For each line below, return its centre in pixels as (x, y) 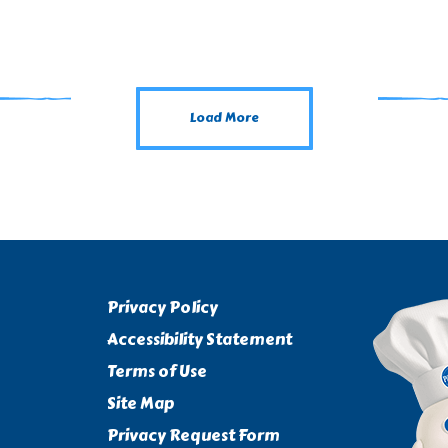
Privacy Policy (163, 307)
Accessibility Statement (200, 339)
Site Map (141, 403)
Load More (224, 118)
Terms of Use (157, 371)
